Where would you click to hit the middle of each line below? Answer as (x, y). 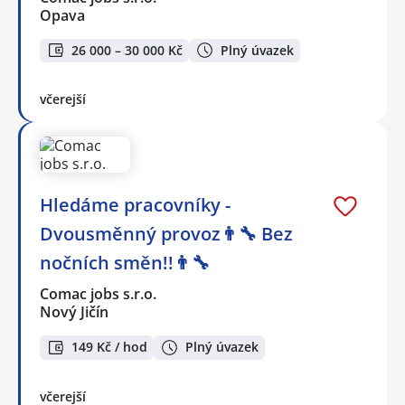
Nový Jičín (74, 312)
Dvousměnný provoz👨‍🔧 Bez (166, 234)
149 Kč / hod (109, 347)
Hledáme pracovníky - (135, 205)
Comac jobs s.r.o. (99, 294)
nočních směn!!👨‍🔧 (125, 263)
